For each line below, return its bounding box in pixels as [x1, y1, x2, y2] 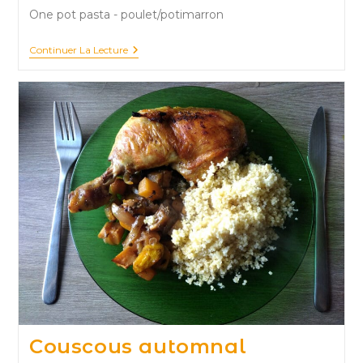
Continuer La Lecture [28, 43, 128, 56]
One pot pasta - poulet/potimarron [28, 6, 224, 22]
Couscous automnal [28, 334, 247, 358]
